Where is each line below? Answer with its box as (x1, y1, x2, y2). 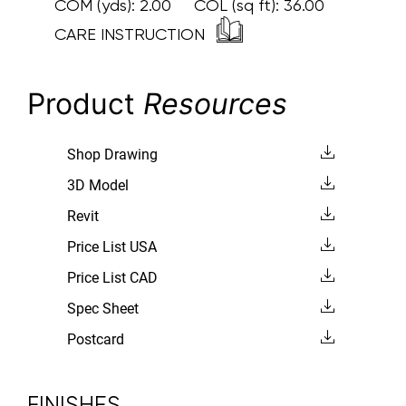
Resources (143, 85, 287, 121)
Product (27, 85, 143, 121)
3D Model (66, 176, 129, 194)
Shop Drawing (66, 145, 158, 163)
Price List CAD (66, 268, 158, 286)
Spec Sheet (66, 299, 139, 317)
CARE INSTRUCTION (54, 24, 209, 43)
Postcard (66, 330, 124, 348)
